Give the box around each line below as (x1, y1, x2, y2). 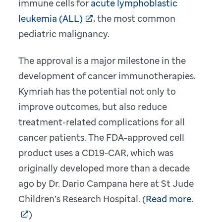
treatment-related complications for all (18, 116, 185, 128)
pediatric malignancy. (18, 28, 110, 40)
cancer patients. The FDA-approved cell (18, 131, 185, 144)
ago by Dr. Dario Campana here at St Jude (18, 177, 194, 190)
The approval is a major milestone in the (18, 55, 186, 67)
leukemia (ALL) (18, 12, 83, 25)
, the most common (93, 12, 176, 25)
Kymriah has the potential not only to (18, 85, 176, 98)
